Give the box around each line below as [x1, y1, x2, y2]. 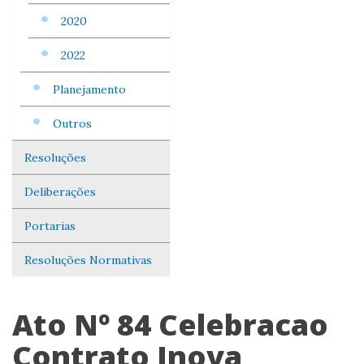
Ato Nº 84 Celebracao [12, 305, 328, 344]
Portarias [24, 219, 76, 233]
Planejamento [53, 82, 126, 97]
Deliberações [24, 184, 96, 199]
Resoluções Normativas [24, 253, 152, 267]
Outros [53, 116, 92, 131]
